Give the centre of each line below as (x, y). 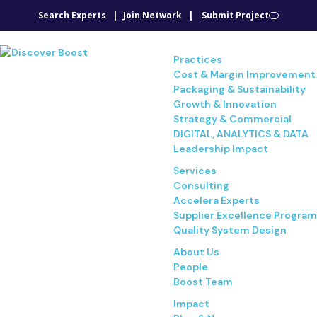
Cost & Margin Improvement (244, 74)
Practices (198, 59)
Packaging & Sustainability (240, 89)
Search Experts (72, 15)
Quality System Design (230, 230)
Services (195, 171)
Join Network (152, 15)
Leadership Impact (221, 149)
